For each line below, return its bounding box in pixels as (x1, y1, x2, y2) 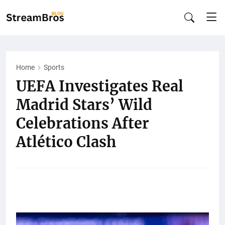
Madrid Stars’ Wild (16, 96, 152, 114)
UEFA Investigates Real (16, 77, 183, 95)
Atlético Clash (16, 133, 116, 151)
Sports (44, 63, 64, 71)
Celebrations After (16, 115, 149, 133)
